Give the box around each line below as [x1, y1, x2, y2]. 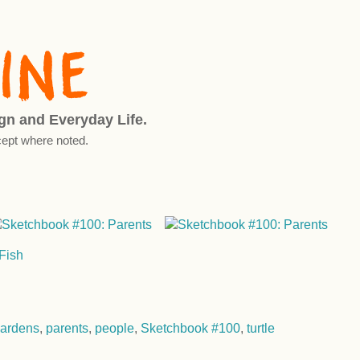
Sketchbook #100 [141, 321, 240, 336]
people [95, 321, 134, 336]
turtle [247, 321, 275, 336]
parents [46, 321, 88, 336]
